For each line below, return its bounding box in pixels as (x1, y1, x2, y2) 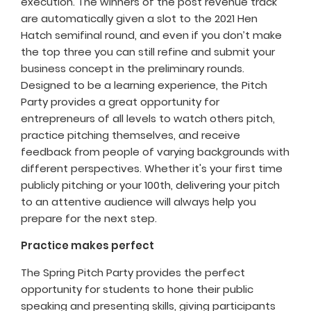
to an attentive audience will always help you (21, 194, 256, 210)
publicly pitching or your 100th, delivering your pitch (21, 178, 280, 193)
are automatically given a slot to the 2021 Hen (21, 11, 258, 26)
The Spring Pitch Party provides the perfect (21, 265, 245, 280)
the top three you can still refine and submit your (21, 44, 275, 60)
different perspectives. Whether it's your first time (21, 161, 283, 176)
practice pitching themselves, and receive (21, 128, 240, 143)
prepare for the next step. (21, 211, 160, 226)
